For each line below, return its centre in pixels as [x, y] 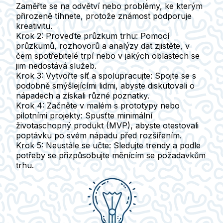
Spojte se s [174, 75]
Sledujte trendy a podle [156, 145]
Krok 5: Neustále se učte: [63, 145]
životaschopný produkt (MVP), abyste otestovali [107, 125]
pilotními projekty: [49, 115]
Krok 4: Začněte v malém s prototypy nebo [98, 105]
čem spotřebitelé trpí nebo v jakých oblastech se [108, 56]
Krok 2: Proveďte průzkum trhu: [77, 36]
